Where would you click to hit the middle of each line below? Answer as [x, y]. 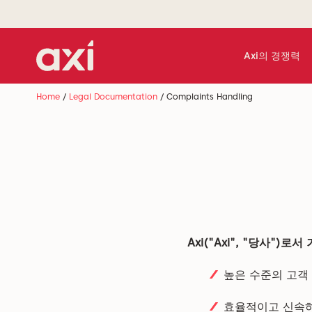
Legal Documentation [113, 96]
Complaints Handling [210, 96]
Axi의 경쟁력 [272, 56]
